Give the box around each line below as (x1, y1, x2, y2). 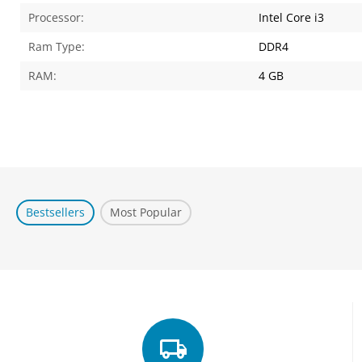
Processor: (28, 10, 85, 25)
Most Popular (110, 204, 183, 220)
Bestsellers (26, 204, 86, 220)
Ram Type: (28, 39, 86, 54)
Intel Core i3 (259, 10, 325, 25)
